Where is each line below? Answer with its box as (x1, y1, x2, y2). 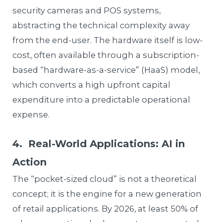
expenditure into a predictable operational (12, 94, 191, 105)
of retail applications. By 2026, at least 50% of (12, 203, 199, 214)
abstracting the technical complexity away (12, 20, 190, 30)
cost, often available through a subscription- (12, 50, 200, 60)
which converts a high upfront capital (12, 79, 171, 90)
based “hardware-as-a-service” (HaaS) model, (12, 64, 200, 75)
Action (12, 156, 47, 168)
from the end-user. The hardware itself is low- (12, 35, 203, 45)
